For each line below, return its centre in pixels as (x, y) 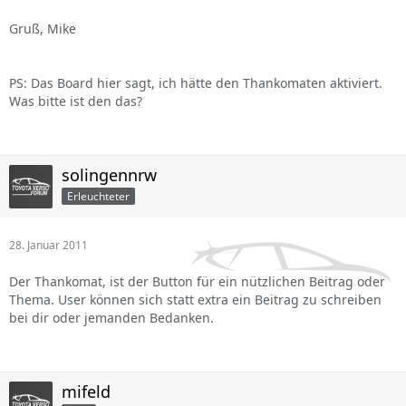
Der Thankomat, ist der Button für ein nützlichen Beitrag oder (197, 281)
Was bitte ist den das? (76, 101)
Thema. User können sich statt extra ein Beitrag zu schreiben (195, 300)
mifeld (86, 391)
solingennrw (109, 175)
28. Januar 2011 (48, 245)
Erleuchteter (98, 196)
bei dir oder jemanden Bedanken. (111, 318)
